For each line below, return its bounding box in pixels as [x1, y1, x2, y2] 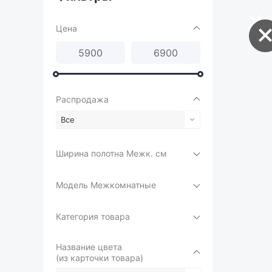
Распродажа [56, 94, 109, 104]
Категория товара [56, 211, 130, 222]
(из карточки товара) [56, 253, 143, 263]
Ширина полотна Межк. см [56, 148, 167, 158]
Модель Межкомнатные [56, 180, 156, 190]
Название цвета [56, 242, 122, 252]
